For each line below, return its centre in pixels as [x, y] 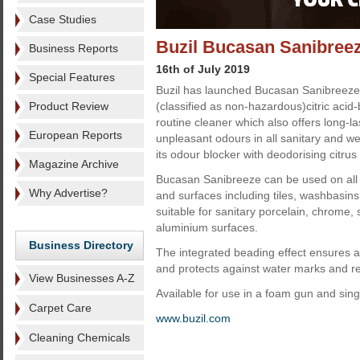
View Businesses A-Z [82, 278]
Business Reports [74, 48]
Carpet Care [60, 308]
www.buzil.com [195, 318]
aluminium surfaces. [207, 227]
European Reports [76, 135]
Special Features [72, 77]
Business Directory [81, 245]
